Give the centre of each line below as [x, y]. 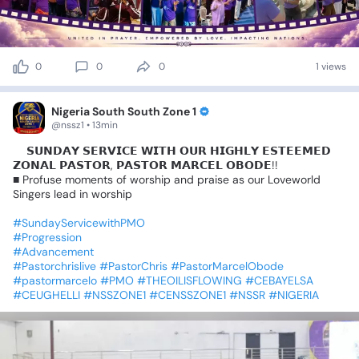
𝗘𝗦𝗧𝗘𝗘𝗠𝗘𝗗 [296, 151]
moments [89, 180]
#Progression [47, 238]
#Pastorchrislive [54, 266]
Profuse [42, 180]
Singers [32, 194]
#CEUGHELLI [46, 295]
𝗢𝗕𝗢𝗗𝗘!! [252, 165]
